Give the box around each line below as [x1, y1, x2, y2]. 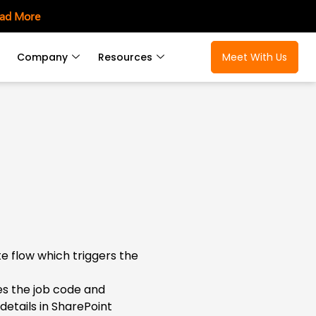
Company [17, 50, 68, 65]
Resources [98, 50, 153, 65]
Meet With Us [221, 50, 287, 65]
